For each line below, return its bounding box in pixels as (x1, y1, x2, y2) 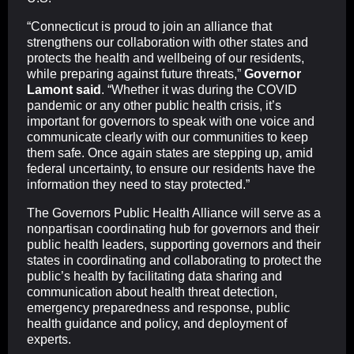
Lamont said (27, 83, 101, 97)
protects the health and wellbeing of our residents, (27, 51, 304, 66)
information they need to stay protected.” (27, 178, 250, 192)
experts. (27, 333, 71, 347)
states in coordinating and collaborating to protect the (27, 254, 322, 268)
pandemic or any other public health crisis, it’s (27, 99, 281, 113)
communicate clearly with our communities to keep (27, 130, 308, 145)
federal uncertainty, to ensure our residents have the (27, 162, 315, 176)
